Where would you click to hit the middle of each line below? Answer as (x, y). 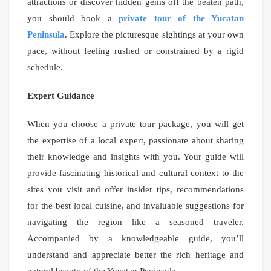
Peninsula (46, 35)
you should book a (73, 18)
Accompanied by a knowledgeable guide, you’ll (135, 239)
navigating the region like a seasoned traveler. (135, 222)
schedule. (45, 67)
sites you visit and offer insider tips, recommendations (135, 190)
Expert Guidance (61, 96)
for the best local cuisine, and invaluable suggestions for (135, 206)
